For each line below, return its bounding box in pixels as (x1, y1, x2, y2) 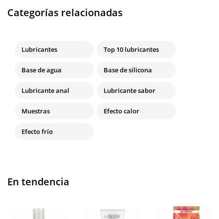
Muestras (22, 107, 50, 116)
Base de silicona (104, 66, 152, 75)
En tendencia (7, 175, 69, 189)
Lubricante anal (22, 86, 69, 95)
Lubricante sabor (104, 86, 155, 95)
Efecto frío (22, 127, 53, 136)
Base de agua (22, 66, 62, 75)
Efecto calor (104, 107, 139, 116)
